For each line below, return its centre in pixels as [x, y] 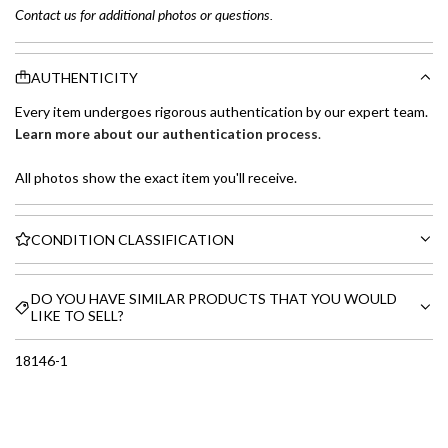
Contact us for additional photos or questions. [144, 15]
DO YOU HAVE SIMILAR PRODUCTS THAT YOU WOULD [214, 298]
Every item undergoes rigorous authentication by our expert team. [221, 111]
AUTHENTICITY [84, 77]
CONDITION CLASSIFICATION [132, 239]
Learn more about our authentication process [166, 133]
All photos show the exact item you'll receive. [156, 177]
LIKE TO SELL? [77, 315]
